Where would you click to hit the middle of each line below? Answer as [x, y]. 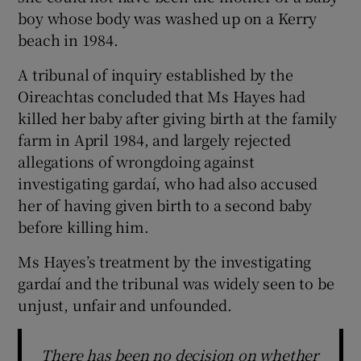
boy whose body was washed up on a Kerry [167, 17]
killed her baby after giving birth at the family [177, 117]
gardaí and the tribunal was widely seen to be [176, 282]
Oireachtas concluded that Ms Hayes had [162, 95]
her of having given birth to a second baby [165, 204]
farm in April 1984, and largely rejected [154, 139]
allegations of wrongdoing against [136, 161]
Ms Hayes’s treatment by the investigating [165, 261]
